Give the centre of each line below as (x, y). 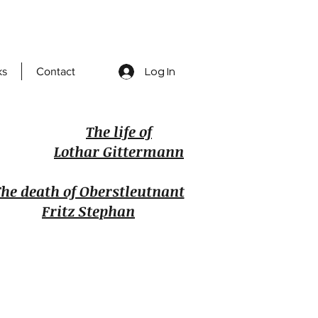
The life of (119, 131)
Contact (56, 71)
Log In (160, 72)
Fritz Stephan (88, 211)
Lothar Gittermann (119, 151)
